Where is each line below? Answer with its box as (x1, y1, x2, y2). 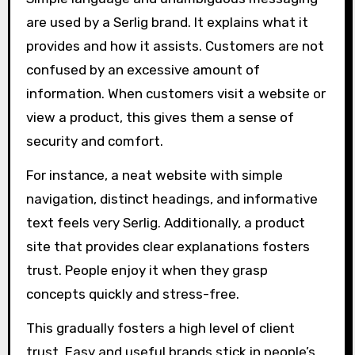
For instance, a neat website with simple (25, 167, 283, 184)
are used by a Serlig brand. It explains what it (25, 14, 308, 31)
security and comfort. (25, 133, 163, 150)
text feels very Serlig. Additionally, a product (25, 215, 305, 231)
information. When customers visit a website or (25, 86, 326, 102)
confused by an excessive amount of (25, 62, 260, 78)
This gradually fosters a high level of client (25, 319, 295, 336)
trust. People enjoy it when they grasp (25, 262, 268, 279)
